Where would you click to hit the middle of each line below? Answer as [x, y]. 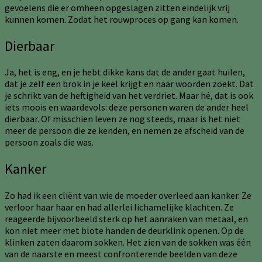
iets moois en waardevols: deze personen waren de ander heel [127, 107]
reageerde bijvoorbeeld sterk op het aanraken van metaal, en [126, 219]
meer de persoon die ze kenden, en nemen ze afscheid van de [125, 131]
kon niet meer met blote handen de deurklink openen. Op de [124, 231]
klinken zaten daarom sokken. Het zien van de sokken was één [128, 242]
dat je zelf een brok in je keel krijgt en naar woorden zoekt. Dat [129, 84]
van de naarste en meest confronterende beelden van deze [121, 254]
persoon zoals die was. [49, 142]
